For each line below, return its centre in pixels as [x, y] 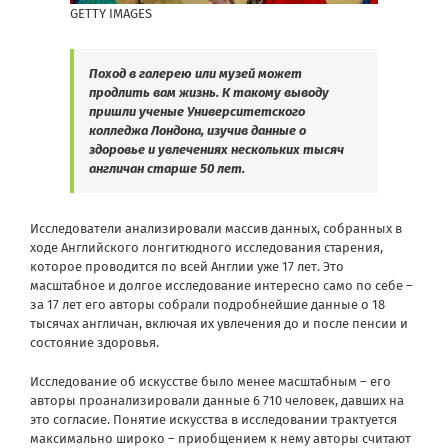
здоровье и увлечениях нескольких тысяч [216, 150]
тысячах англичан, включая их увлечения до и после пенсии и [219, 324]
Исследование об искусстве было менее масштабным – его [210, 382]
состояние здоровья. [94, 343]
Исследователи [77, 229]
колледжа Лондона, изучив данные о [197, 131]
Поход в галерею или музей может [195, 74]
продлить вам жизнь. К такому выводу [209, 93]
